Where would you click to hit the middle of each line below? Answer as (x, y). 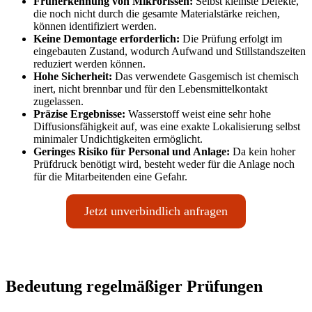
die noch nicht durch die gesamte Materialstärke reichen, (157, 14)
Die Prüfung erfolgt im (231, 39)
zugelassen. (58, 102)
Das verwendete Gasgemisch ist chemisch (205, 77)
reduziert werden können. (89, 64)
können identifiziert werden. (95, 26)
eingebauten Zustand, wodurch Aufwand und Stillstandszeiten (170, 52)
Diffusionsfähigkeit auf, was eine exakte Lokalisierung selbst (167, 127)
